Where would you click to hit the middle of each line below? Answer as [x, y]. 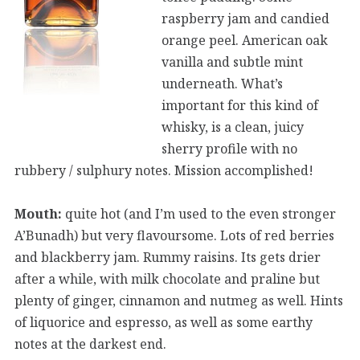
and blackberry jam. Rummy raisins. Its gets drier [168, 257]
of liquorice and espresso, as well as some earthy [164, 322]
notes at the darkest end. [90, 344]
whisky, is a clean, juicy [233, 127]
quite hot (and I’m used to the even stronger [199, 213]
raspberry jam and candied [245, 18]
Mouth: [38, 213]
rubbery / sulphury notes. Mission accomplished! [164, 170]
